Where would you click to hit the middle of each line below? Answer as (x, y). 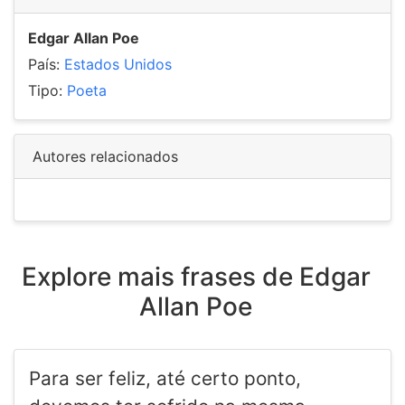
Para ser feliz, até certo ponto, (165, 379)
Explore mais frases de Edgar (196, 277)
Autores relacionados (105, 157)
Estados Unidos (118, 65)
